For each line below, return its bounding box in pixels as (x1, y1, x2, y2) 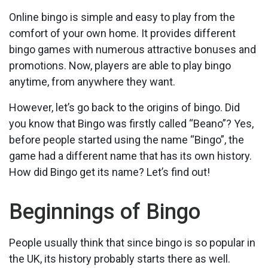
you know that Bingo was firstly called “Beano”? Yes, (9, 117, 254, 130)
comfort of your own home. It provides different (9, 26, 236, 39)
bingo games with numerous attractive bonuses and (9, 42, 256, 56)
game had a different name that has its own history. (9, 149, 252, 162)
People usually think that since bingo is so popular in (9, 236, 255, 249)
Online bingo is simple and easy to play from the (9, 10, 235, 23)
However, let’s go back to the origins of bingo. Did (9, 100, 240, 114)
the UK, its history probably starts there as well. (9, 252, 230, 265)
